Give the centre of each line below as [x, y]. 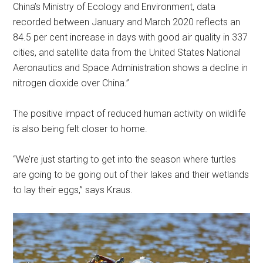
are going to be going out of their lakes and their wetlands [131, 175]
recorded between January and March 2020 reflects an [127, 22]
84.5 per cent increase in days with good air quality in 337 [131, 37]
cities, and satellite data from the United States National [127, 53]
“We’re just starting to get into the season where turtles [125, 159]
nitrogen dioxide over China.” [71, 83]
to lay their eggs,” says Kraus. [73, 190]
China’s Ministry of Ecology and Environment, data [114, 7]
